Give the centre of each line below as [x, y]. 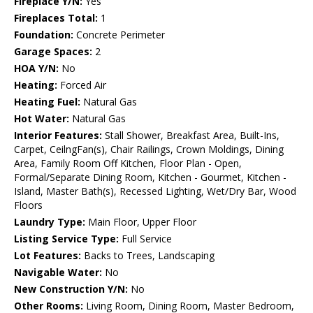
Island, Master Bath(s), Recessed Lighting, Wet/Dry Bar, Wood [155, 191]
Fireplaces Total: [56, 18]
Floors [28, 205]
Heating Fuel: [47, 102]
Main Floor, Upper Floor [141, 222]
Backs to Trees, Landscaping [148, 256]
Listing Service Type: [66, 239]
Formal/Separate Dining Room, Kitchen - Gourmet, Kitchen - [150, 177]
